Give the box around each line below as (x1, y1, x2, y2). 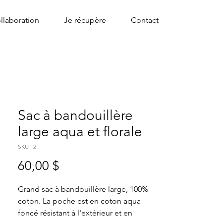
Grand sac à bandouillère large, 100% (18, 184, 150, 194)
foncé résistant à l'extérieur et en (18, 208, 134, 218)
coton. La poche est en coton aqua (18, 196, 143, 206)
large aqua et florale (18, 123, 142, 140)
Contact (131, 15, 159, 25)
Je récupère (64, 15, 106, 25)
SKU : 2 (18, 143, 36, 150)
